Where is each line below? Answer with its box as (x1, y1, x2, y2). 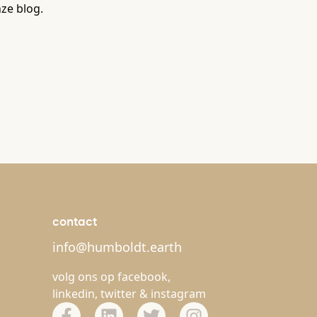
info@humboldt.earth (52, 238, 182, 255)
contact (52, 213, 97, 229)
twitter (100, 286, 137, 301)
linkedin (52, 286, 95, 301)
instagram (151, 286, 206, 301)
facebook (117, 269, 168, 284)
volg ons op (52, 269, 117, 284)
